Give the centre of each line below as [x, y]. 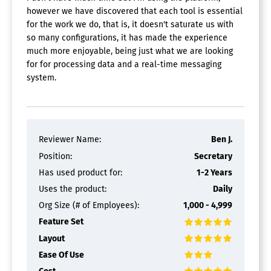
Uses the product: [73, 189]
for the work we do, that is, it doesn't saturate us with [130, 25]
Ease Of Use [61, 255]
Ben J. [222, 140]
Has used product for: [80, 172]
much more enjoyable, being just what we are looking [130, 51]
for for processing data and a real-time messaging [124, 65]
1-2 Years [214, 172]
